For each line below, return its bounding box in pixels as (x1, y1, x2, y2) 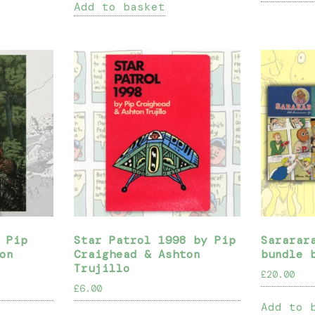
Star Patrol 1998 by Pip (74, 232, 236, 247)
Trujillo (74, 260, 131, 276)
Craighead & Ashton (74, 246, 201, 262)
